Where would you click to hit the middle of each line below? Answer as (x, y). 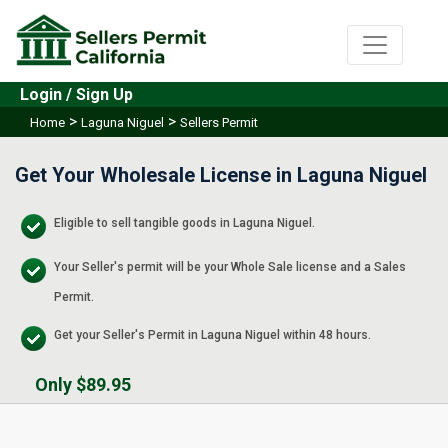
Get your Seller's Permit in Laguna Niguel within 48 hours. (212, 335)
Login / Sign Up (76, 95)
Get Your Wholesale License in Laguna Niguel (221, 175)
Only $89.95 (83, 385)
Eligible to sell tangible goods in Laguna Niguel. (184, 223)
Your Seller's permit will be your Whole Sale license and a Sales (230, 267)
